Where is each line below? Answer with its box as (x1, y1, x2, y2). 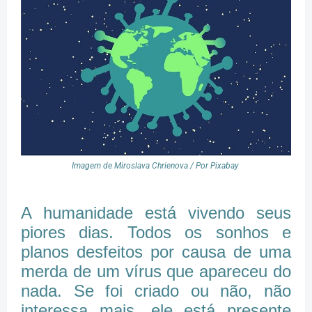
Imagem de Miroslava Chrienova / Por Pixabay (71, 161, 241, 171)
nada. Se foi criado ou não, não (21, 281, 291, 301)
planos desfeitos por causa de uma (21, 242, 291, 262)
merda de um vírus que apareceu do (21, 262, 291, 281)
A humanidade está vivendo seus (21, 203, 291, 223)
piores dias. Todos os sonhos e (21, 223, 291, 242)
